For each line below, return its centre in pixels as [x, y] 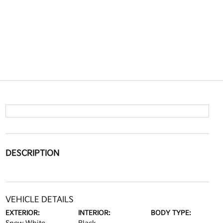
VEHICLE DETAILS [39, 200]
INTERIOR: [94, 213]
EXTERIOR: [22, 213]
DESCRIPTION [32, 154]
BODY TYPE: [171, 213]
